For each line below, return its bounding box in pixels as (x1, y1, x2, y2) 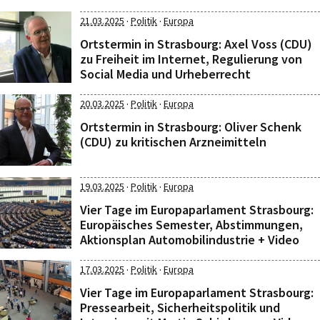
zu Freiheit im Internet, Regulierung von (80, 51, 302, 67)
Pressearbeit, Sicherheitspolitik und (80, 299, 280, 316)
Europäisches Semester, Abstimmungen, (80, 216, 303, 233)
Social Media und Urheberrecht (80, 66, 251, 82)
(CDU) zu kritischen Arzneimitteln (80, 134, 266, 150)
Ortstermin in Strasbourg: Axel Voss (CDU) (80, 36, 312, 52)
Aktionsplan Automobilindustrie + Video (80, 231, 299, 248)
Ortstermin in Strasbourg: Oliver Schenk (80, 119, 301, 135)
